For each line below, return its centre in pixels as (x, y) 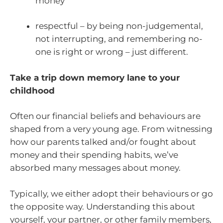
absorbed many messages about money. (95, 168)
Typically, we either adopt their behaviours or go (111, 193)
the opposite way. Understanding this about (103, 206)
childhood (32, 90)
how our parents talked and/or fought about (103, 142)
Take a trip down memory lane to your (95, 77)
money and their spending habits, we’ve (94, 155)
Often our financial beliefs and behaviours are (105, 116)
